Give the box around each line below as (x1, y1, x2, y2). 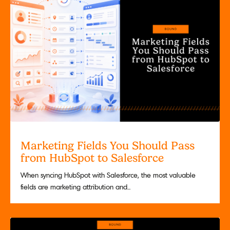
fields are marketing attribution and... (21, 182, 130, 191)
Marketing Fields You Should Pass (21, 139, 195, 152)
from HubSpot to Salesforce (21, 151, 164, 165)
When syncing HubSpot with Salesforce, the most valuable (21, 170, 196, 180)
